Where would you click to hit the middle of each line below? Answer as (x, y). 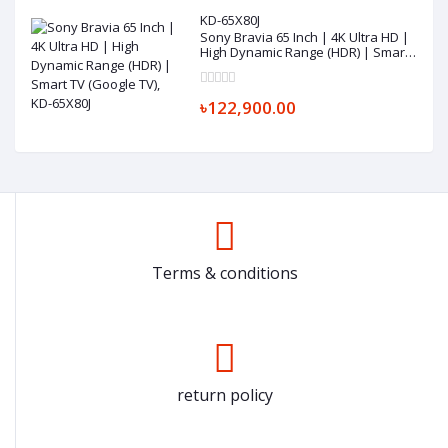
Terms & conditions (224, 272)
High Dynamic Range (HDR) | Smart (305, 51)
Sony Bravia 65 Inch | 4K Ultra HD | (305, 36)
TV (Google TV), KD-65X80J (277, 66)
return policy (224, 394)
